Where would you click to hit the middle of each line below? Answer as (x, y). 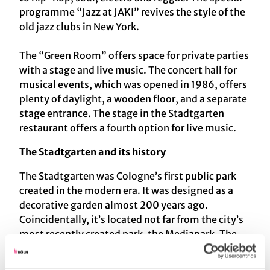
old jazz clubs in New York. (79, 26)
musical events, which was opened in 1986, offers (133, 84)
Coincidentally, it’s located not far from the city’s (131, 219)
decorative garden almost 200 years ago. (114, 205)
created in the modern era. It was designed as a (126, 190)
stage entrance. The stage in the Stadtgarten (122, 113)
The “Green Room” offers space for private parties (134, 55)
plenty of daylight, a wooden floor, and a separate (133, 99)
